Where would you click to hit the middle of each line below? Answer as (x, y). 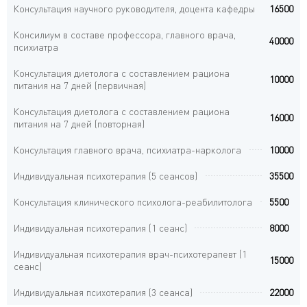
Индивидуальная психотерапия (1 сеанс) (100, 228)
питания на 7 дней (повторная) (79, 123)
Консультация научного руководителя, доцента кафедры (134, 8)
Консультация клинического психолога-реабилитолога (133, 201)
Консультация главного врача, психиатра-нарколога (127, 149)
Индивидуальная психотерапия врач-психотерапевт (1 (130, 254)
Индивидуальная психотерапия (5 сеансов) (106, 175)
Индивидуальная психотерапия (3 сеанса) (103, 292)
